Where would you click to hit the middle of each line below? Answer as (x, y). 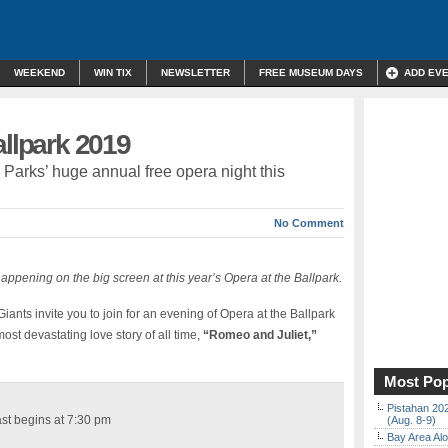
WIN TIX (113, 72)
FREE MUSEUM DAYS (311, 72)
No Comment (309, 223)
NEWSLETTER (195, 72)
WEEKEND (39, 72)
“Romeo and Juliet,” (260, 335)
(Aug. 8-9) (411, 420)
